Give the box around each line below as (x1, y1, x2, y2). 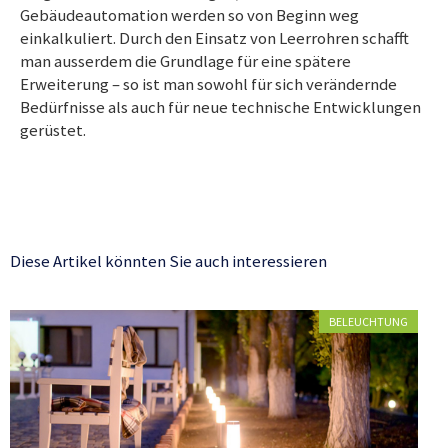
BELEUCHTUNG (329, 314, 408, 329)
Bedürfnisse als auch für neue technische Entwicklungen (20, 96, 421, 118)
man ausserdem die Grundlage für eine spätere (20, 50, 351, 72)
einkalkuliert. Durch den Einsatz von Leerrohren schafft (20, 27, 409, 49)
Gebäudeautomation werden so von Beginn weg (20, 4, 359, 26)
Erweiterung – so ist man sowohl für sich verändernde (20, 73, 397, 95)
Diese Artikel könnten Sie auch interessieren (10, 250, 327, 272)
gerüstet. (20, 119, 86, 141)
